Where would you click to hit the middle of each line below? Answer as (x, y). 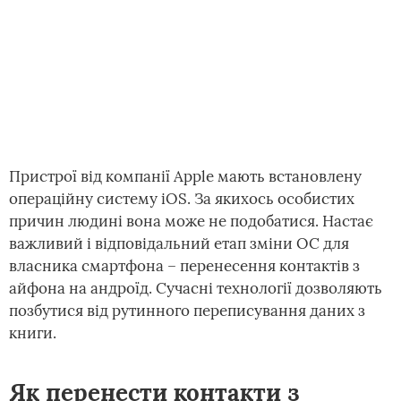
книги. (33, 333)
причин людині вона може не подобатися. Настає (191, 221)
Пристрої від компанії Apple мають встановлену (185, 176)
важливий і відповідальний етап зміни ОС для (179, 243)
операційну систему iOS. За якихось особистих (182, 199)
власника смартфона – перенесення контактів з (184, 266)
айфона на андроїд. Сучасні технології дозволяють (196, 288)
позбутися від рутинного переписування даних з (187, 311)
